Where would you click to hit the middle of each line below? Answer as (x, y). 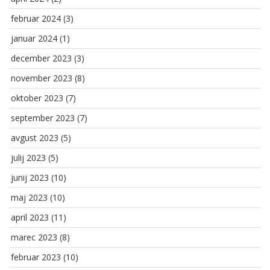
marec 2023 (34, 237)
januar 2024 (34, 39)
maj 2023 (29, 198)
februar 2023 (36, 257)
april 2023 (30, 218)
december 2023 (41, 58)
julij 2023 (28, 158)
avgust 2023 (35, 138)
